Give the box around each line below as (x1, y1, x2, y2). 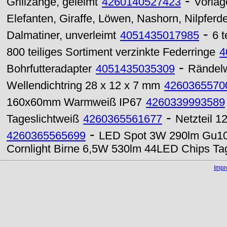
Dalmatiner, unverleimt (7, 29, 116, 42)
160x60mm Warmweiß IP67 (7, 96, 142, 108)
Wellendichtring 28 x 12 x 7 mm (7, 80, 160, 92)
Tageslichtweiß (7, 113, 79, 125)
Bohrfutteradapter (7, 63, 92, 75)
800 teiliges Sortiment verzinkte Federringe (7, 46, 215, 58)
